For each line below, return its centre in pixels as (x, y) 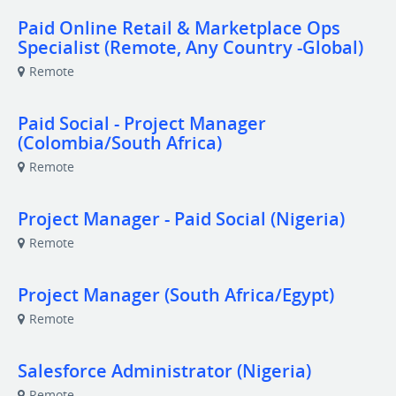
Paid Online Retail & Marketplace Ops (179, 28)
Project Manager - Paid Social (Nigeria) (181, 219)
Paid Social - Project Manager (142, 123)
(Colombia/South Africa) (120, 143)
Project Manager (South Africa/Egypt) (176, 295)
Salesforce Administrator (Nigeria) (164, 371)
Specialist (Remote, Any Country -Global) (190, 47)
